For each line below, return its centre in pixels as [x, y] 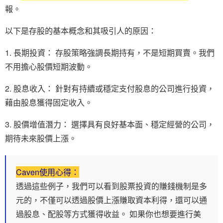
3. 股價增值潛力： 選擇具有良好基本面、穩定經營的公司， [110, 124]
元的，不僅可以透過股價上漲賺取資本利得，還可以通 [111, 200]
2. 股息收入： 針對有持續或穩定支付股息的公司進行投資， [110, 88]
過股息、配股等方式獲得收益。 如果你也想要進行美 [109, 214]
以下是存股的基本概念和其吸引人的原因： [81, 30]
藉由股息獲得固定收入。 [49, 102]
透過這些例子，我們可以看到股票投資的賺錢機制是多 [111, 186]
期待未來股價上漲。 [41, 138]
